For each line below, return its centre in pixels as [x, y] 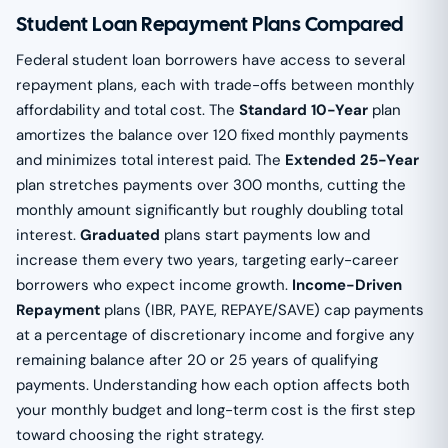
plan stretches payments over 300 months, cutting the [211, 184]
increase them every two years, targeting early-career [207, 259]
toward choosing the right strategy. [140, 434]
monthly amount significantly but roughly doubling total [209, 209]
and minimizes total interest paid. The [150, 159]
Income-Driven [347, 284]
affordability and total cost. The [127, 109]
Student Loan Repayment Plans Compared [210, 23]
